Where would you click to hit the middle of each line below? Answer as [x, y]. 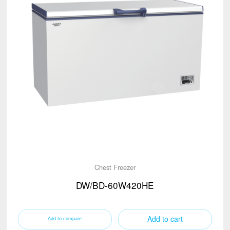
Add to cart [165, 219]
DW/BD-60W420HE [115, 185]
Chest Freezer [115, 167]
